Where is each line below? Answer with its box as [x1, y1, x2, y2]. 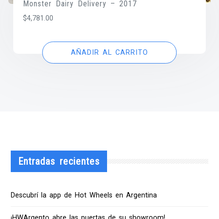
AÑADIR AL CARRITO [71, 48, 148, 57]
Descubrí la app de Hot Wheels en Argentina [11, 191, 157, 200]
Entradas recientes [18, 155, 100, 168]
